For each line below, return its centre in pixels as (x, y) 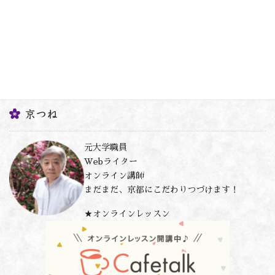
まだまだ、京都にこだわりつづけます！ (161, 189)
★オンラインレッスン (127, 214)
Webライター (111, 161)
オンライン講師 (114, 175)
